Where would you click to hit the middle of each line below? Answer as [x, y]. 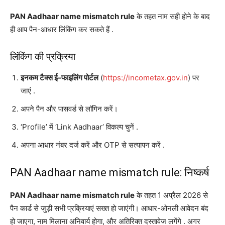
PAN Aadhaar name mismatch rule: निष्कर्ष [110, 172]
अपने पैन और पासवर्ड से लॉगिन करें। [69, 108]
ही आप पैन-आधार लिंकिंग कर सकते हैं [61, 29]
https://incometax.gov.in [145, 77]
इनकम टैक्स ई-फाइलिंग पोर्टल [60, 77]
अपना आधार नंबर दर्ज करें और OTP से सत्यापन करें [92, 145]
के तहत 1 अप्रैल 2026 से [171, 195]
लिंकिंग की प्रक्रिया [43, 56]
